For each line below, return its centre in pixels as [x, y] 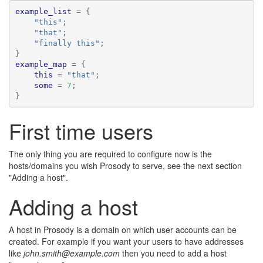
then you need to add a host [173, 253]
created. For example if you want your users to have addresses [126, 241]
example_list [43, 11]
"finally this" [67, 43]
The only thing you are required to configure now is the [110, 154]
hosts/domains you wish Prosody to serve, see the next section [125, 166]
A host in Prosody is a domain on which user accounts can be [123, 230]
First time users [81, 131]
